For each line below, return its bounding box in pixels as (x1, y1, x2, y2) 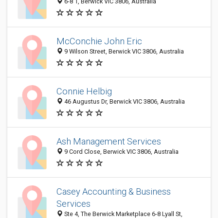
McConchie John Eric (56, 36, 142, 47)
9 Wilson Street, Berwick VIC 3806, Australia (63, 48, 184, 55)
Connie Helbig (56, 86, 112, 97)
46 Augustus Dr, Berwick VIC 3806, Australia (63, 98, 185, 106)
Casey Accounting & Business (56, 186, 171, 197)
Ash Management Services (56, 136, 161, 147)
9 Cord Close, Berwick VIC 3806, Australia (63, 148, 179, 156)
